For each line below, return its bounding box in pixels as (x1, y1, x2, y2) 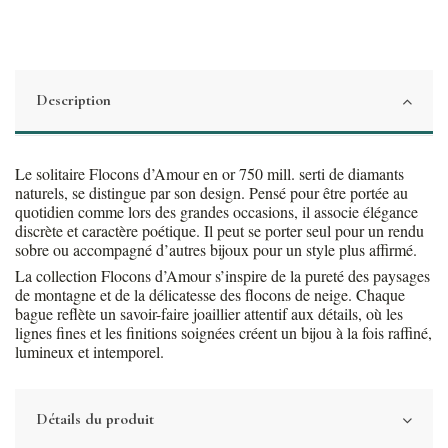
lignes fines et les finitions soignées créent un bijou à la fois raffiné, (15, 321, 432, 343)
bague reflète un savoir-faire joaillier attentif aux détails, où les (15, 302, 403, 324)
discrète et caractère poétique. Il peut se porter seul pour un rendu (15, 219, 424, 241)
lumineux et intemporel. (15, 340, 164, 362)
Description (36, 89, 111, 110)
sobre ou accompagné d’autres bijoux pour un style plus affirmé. (15, 238, 417, 260)
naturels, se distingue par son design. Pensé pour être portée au (15, 181, 408, 203)
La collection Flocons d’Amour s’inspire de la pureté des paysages (15, 264, 430, 286)
